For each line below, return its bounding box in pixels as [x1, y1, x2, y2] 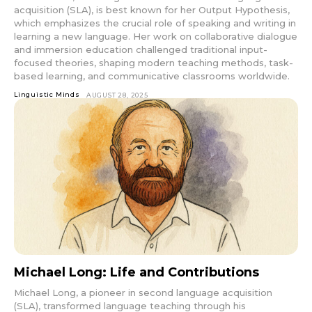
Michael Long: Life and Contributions [14, 264, 259, 280]
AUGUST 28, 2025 [86, 91, 148, 100]
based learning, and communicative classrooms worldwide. [14, 70, 290, 82]
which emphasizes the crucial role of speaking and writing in [14, 17, 296, 29]
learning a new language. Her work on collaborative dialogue [14, 31, 297, 42]
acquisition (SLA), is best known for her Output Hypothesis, [14, 4, 290, 16]
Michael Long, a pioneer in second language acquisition [14, 286, 272, 298]
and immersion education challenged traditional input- [14, 44, 267, 56]
